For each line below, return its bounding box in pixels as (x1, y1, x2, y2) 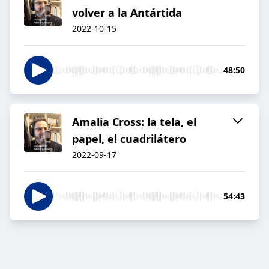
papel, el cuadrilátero (72, 131, 186, 147)
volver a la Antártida (72, 5, 182, 20)
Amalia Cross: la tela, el (72, 115, 196, 130)
